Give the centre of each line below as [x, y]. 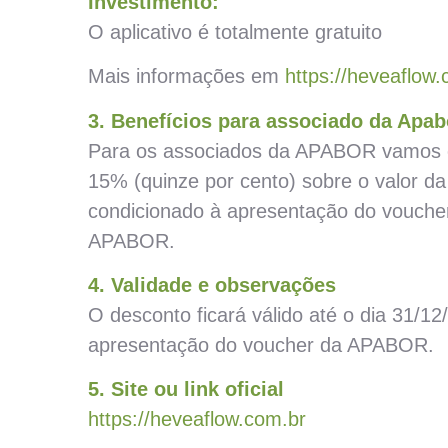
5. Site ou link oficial [186, 389]
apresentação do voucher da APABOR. [261, 344]
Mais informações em [186, 76]
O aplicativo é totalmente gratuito [235, 31]
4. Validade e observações [212, 284]
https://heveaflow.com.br [197, 419]
